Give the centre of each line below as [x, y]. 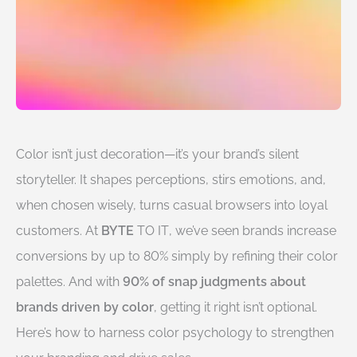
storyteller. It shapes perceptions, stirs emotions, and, [171, 180]
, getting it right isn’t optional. [235, 307]
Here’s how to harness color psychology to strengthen [175, 333]
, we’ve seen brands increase [253, 231]
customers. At [59, 231]
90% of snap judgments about [214, 282]
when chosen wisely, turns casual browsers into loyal [172, 205]
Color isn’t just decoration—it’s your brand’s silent [157, 154]
